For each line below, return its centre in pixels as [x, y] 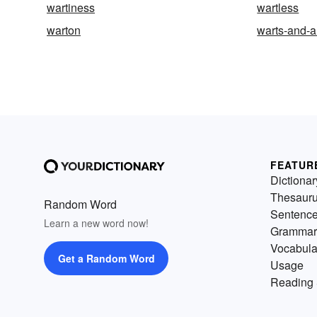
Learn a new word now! [96, 223]
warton [64, 30]
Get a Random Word [106, 258]
